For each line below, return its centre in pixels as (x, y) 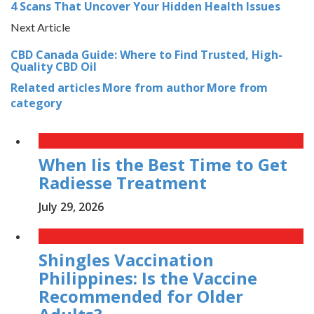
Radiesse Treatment (123, 183)
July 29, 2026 (71, 207)
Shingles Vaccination (126, 260)
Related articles (55, 88)
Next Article (40, 27)
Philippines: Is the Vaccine (148, 278)
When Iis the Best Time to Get (163, 165)
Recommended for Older (141, 296)
